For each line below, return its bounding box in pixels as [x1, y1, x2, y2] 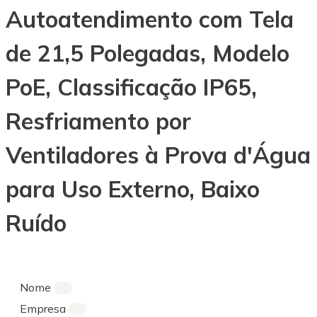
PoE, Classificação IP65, [6, 73, 257, 102]
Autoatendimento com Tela [6, 5, 294, 34]
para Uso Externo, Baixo [6, 175, 260, 204]
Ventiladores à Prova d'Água [6, 141, 311, 170]
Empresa [20, 301, 69, 316]
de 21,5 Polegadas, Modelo [6, 39, 289, 68]
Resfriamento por [6, 107, 191, 136]
